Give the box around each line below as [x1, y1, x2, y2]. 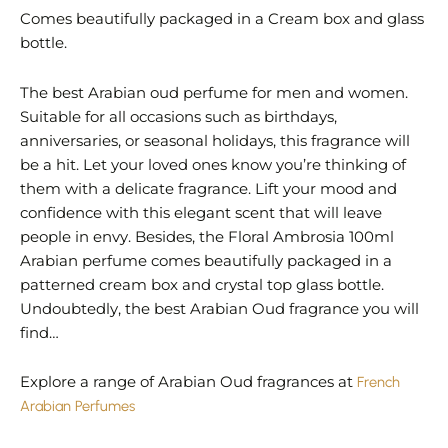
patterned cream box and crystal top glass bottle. [20, 275, 384, 294]
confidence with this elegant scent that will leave [20, 203, 382, 222]
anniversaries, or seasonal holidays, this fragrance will [20, 131, 410, 150]
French [357, 373, 400, 392]
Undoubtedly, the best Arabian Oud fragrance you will [20, 299, 419, 318]
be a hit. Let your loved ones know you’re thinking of [20, 155, 406, 174]
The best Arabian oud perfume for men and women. [20, 83, 408, 102]
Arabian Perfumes [20, 397, 139, 416]
